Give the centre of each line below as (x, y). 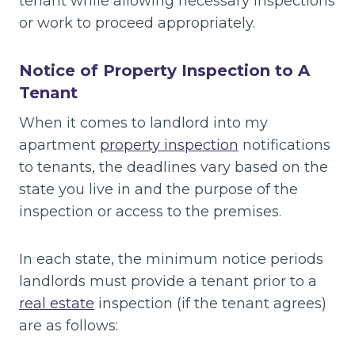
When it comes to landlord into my (143, 122)
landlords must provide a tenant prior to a (168, 281)
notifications (284, 145)
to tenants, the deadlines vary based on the (174, 167)
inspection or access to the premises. (150, 211)
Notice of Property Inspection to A (164, 70)
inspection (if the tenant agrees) (210, 303)
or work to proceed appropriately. (137, 23)
